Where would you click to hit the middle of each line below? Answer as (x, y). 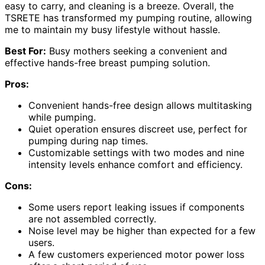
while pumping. (62, 117)
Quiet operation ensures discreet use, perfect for (138, 129)
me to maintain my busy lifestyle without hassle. (112, 29)
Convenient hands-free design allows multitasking (140, 105)
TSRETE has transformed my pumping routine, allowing (128, 17)
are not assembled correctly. (92, 219)
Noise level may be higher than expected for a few (142, 230)
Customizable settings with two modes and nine (136, 152)
